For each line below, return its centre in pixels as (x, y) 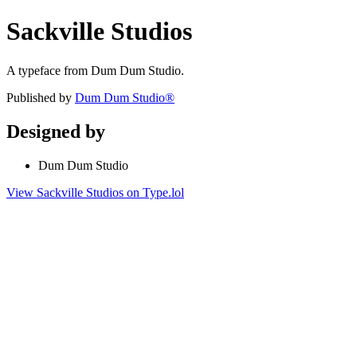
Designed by (56, 131)
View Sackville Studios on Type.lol (95, 192)
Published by (41, 97)
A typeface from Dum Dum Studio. (95, 70)
